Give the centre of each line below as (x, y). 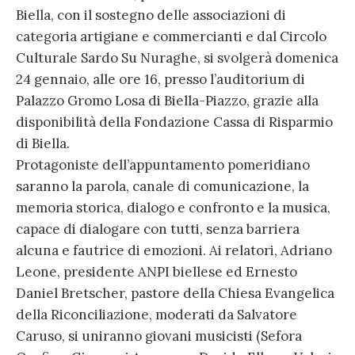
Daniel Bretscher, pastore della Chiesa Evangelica (175, 294)
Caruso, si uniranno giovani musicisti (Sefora (159, 336)
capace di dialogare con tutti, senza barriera (158, 229)
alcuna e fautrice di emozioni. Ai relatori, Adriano (174, 251)
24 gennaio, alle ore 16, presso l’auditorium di (160, 80)
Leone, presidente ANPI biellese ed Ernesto (157, 272)
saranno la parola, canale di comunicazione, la (162, 187)
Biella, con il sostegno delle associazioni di (151, 15)
